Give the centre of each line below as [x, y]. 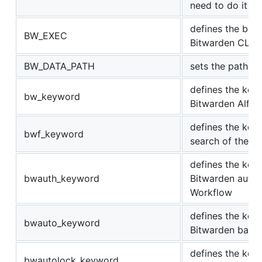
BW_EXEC [46, 36]
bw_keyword [52, 97]
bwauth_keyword [62, 179]
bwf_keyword [54, 134]
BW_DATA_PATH [59, 66]
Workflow [211, 193]
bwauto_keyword [62, 223]
